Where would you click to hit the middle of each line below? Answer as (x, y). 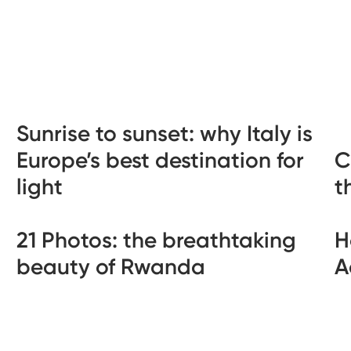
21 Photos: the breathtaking (157, 240)
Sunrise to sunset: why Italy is (165, 134)
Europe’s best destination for (161, 160)
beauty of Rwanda (111, 267)
